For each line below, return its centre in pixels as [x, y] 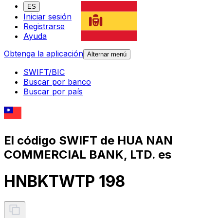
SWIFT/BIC [44, 72]
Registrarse [44, 27]
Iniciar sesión [47, 17]
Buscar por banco [57, 82]
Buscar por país [53, 92]
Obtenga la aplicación [44, 54]
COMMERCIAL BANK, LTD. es [88, 154]
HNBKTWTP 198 [64, 182]
